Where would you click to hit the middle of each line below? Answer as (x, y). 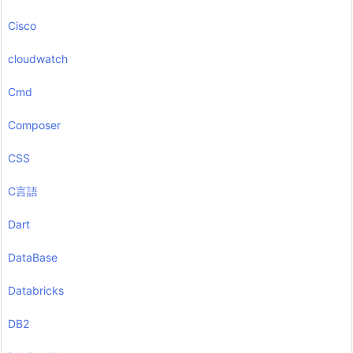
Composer (34, 125)
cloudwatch (38, 59)
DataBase (33, 258)
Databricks (36, 291)
